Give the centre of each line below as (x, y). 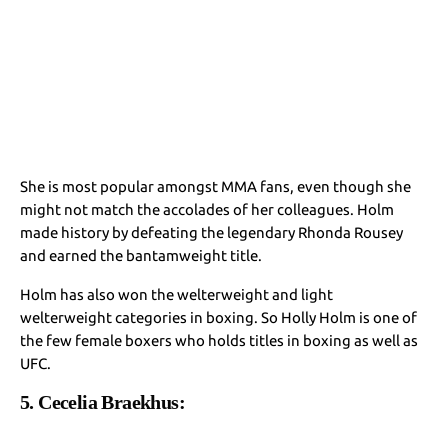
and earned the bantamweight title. (141, 255)
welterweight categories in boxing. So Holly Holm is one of (219, 317)
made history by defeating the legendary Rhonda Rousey (212, 232)
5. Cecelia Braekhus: (102, 401)
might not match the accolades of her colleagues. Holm (207, 209)
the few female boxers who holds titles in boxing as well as (219, 340)
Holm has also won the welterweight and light (177, 294)
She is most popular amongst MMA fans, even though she (216, 186)
